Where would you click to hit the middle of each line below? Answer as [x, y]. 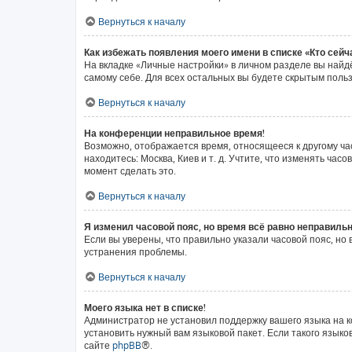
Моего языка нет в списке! [145, 308]
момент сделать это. [130, 171]
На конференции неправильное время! [174, 133]
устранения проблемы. [136, 252]
